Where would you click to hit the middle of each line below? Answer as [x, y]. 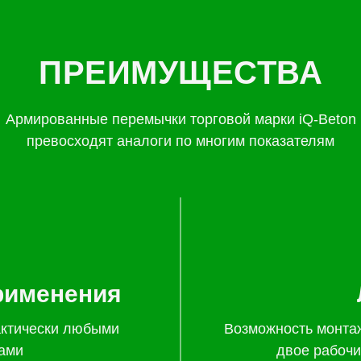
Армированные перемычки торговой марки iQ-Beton [180, 119]
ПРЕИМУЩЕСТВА [180, 73]
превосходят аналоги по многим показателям [180, 141]
